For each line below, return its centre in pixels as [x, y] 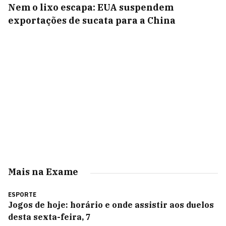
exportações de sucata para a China [92, 20]
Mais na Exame [43, 172]
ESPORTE [22, 194]
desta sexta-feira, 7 [49, 217]
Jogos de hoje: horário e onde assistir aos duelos [111, 205]
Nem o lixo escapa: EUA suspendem [91, 7]
